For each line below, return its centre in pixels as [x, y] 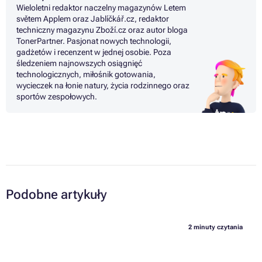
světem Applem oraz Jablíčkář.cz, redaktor [93, 18]
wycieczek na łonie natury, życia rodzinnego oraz [103, 85]
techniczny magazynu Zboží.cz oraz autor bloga [102, 30]
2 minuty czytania [215, 227]
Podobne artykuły [56, 194]
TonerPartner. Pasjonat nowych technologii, [94, 41]
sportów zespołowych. [57, 96]
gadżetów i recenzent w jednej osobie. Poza [94, 52]
